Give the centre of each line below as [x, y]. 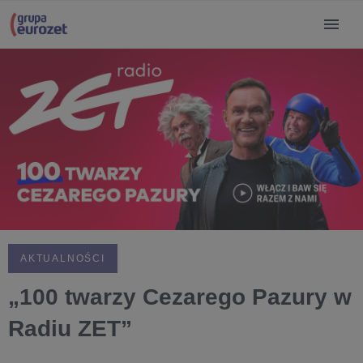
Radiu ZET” [70, 329]
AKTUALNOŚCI [63, 258]
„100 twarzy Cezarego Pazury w [180, 297]
